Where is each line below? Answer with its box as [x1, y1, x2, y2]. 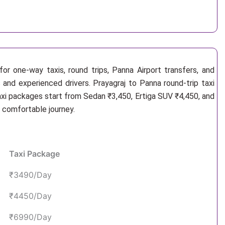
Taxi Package [9, 149, 60, 159]
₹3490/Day [9, 170, 52, 180]
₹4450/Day [9, 191, 52, 201]
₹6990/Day [9, 212, 52, 222]
